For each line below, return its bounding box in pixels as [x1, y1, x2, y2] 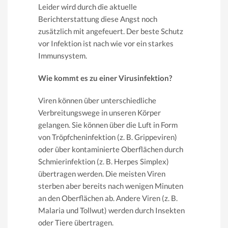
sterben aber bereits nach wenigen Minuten [38, 181, 183, 190]
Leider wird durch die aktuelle [38, 2, 137, 11]
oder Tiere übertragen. [38, 217, 113, 227]
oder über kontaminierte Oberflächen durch [38, 144, 183, 154]
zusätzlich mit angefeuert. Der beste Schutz [38, 26, 183, 36]
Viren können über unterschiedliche [38, 95, 156, 105]
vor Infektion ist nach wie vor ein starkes [38, 38, 174, 48]
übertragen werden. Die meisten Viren [38, 168, 165, 178]
